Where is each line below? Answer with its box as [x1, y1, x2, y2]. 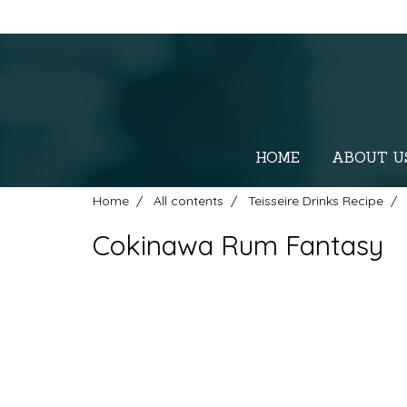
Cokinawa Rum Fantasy [93, 228, 383, 263]
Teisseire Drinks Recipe [248, 193, 383, 209]
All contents [154, 193, 223, 209]
